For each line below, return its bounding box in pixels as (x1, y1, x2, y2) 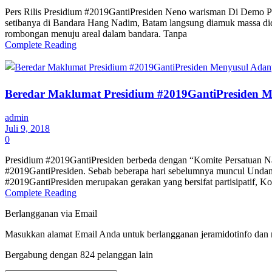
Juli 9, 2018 (5, 123, 50, 134)
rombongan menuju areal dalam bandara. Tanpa (5, 28, 187, 39)
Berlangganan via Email (5, 208, 97, 219)
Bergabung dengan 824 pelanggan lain (5, 250, 153, 260)
